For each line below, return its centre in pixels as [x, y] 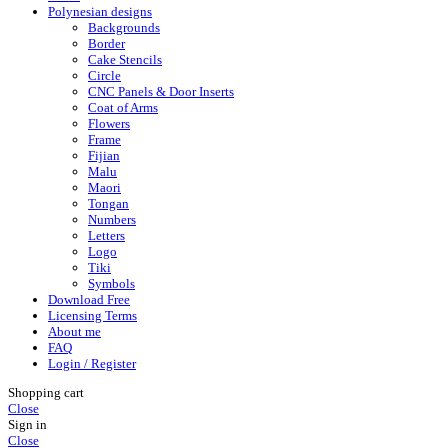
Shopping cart [46, 393]
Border [106, 43]
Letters [106, 235]
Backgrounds [124, 27]
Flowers [109, 123]
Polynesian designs [100, 11]
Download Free [89, 299]
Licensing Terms [92, 315]
